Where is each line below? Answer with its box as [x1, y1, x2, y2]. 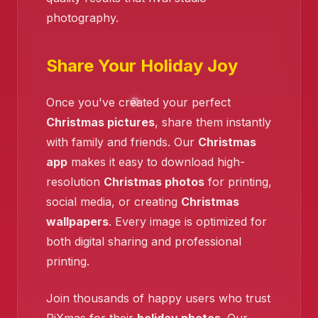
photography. [46, 11, 119, 26]
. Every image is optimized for [109, 214, 267, 229]
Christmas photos [104, 175, 204, 190]
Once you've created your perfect [46, 95, 231, 110]
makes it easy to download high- [67, 155, 245, 170]
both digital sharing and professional [46, 234, 241, 249]
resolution [46, 175, 104, 190]
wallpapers [46, 214, 109, 229]
